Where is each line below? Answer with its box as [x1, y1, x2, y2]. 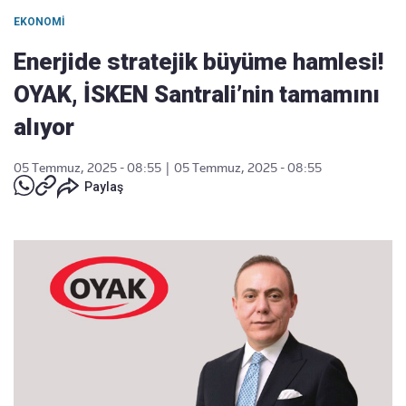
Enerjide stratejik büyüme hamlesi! [14, 48, 383, 75]
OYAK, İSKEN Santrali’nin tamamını [14, 81, 380, 108]
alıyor [14, 113, 74, 140]
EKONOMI [14, 15, 65, 28]
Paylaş [84, 179, 123, 194]
